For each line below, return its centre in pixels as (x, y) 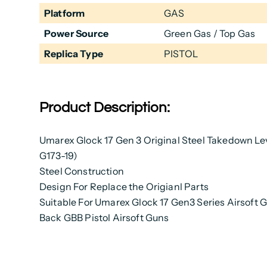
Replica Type (73, 54)
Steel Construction (81, 171)
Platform (64, 13)
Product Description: (104, 108)
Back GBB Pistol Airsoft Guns (104, 218)
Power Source (76, 34)
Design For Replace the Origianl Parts (124, 187)
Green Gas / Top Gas (209, 34)
